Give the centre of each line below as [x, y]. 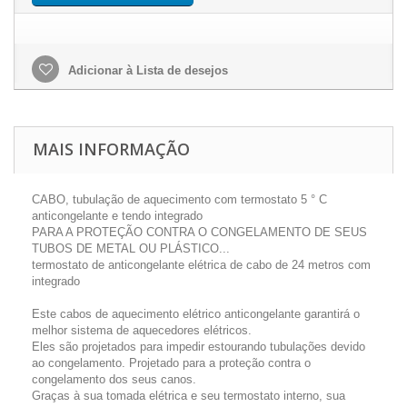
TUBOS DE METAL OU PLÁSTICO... [131, 248]
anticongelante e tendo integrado [117, 216]
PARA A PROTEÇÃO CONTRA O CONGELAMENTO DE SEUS [199, 232]
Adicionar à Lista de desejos [146, 70]
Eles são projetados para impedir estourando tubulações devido [199, 347]
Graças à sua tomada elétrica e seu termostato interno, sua [189, 396]
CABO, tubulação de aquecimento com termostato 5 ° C [179, 199]
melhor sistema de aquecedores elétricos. [142, 330]
